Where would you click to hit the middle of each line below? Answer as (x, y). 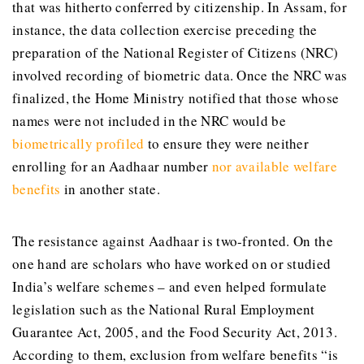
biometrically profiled (78, 143)
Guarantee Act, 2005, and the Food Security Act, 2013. (175, 332)
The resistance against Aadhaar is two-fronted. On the (173, 241)
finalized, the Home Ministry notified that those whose (176, 97)
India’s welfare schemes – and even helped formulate (170, 287)
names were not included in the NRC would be (149, 120)
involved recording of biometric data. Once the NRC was (180, 75)
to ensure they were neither (227, 143)
